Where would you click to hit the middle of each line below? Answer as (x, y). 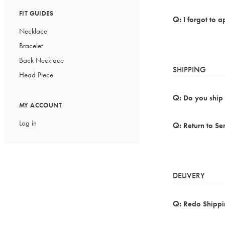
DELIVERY (189, 176)
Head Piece (36, 75)
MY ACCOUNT (40, 105)
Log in (28, 123)
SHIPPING (189, 70)
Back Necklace (41, 60)
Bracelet (31, 46)
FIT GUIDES (36, 13)
